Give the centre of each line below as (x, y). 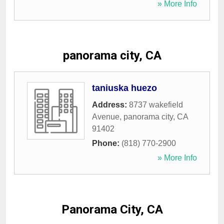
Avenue (106, 117)
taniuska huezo (124, 88)
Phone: (107, 143)
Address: (110, 105)
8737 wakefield (156, 105)
